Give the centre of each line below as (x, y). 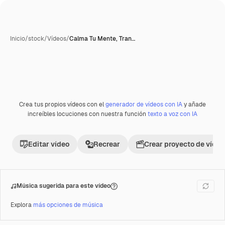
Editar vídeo (49, 144)
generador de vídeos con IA (144, 104)
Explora (22, 205)
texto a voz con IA (173, 114)
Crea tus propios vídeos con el (62, 104)
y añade (194, 104)
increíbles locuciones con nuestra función (88, 114)
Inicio (18, 39)
